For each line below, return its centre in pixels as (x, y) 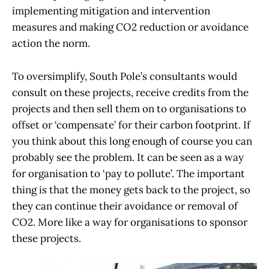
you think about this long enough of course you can (132, 141)
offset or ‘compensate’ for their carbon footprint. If (131, 125)
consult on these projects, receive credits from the (130, 92)
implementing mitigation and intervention (111, 11)
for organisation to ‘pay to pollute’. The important (128, 173)
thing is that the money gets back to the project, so (131, 189)
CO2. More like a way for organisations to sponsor (130, 222)
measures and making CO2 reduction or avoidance (130, 27)
